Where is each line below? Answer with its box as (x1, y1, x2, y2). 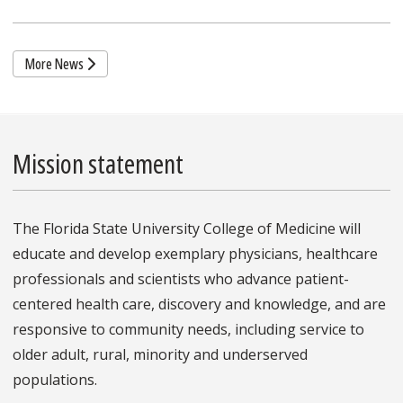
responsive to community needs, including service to (13, 319, 364, 340)
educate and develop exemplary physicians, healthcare (13, 244, 378, 264)
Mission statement (13, 146, 184, 182)
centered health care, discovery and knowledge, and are (13, 294, 386, 315)
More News (24, 53, 86, 74)
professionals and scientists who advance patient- (13, 269, 349, 290)
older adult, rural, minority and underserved (13, 345, 308, 365)
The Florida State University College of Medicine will (13, 219, 361, 239)
